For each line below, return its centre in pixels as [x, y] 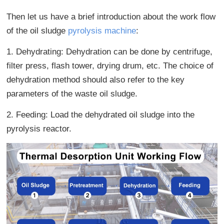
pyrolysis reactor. [39, 129]
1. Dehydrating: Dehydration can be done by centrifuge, [110, 52]
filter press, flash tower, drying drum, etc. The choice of [110, 66]
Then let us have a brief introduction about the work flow [111, 17]
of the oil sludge [37, 31]
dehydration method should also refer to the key [96, 80]
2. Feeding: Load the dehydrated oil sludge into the [101, 115]
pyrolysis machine [102, 31]
